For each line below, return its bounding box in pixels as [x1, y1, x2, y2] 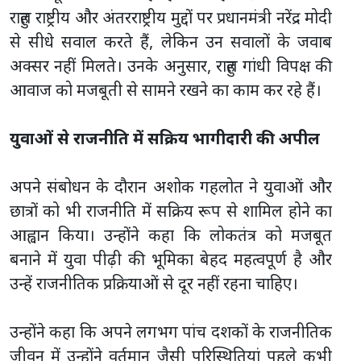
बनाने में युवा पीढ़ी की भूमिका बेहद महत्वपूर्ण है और [10, 247, 332, 270]
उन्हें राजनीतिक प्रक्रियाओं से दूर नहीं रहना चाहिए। [10, 272, 298, 294]
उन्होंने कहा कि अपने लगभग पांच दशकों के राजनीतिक [10, 320, 332, 342]
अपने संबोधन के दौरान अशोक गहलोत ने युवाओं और [10, 175, 332, 197]
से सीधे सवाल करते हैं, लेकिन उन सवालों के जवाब [10, 30, 332, 52]
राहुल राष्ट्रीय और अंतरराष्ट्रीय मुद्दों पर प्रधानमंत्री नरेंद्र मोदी [10, 6, 332, 28]
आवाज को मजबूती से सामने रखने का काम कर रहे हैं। [10, 78, 322, 101]
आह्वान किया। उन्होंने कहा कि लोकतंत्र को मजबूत [10, 223, 332, 246]
